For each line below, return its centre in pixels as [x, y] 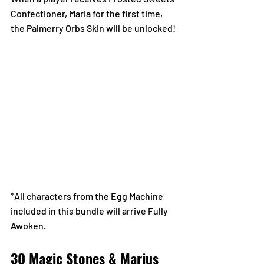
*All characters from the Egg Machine [88, 196]
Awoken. [28, 225]
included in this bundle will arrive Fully [90, 210]
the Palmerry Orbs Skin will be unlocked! [93, 28]
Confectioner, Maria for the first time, [88, 13]
